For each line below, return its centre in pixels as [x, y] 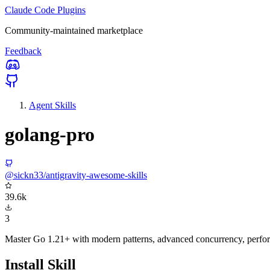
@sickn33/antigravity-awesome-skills [76, 175]
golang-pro [50, 135]
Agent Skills [52, 105]
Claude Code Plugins [45, 10]
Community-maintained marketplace [74, 30]
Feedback [23, 51]
